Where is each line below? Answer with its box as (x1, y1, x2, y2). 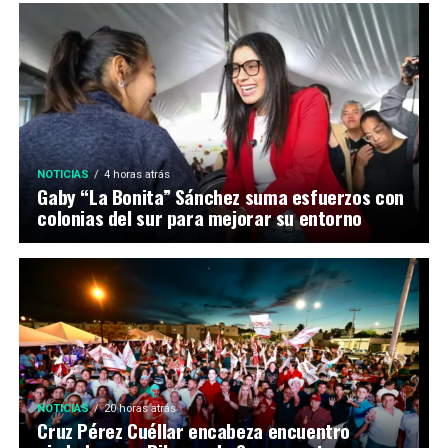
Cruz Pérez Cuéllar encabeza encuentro (37, 416, 351, 446)
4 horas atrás (104, 168, 171, 182)
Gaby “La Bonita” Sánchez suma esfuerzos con (37, 182, 404, 212)
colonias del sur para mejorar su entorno (37, 203, 362, 233)
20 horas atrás (104, 402, 177, 416)
